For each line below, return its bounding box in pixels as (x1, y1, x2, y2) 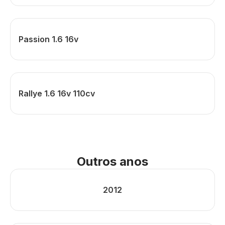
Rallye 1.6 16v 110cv (19, 88, 95, 98)
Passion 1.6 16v (19, 34, 78, 44)
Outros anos (77, 154, 148, 169)
